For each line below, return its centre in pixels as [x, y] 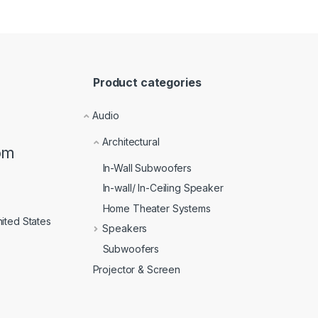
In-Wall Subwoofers [147, 168]
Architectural [131, 141]
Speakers [125, 229]
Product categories [147, 82]
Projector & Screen [137, 269]
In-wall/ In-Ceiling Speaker [163, 188]
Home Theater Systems [157, 208]
